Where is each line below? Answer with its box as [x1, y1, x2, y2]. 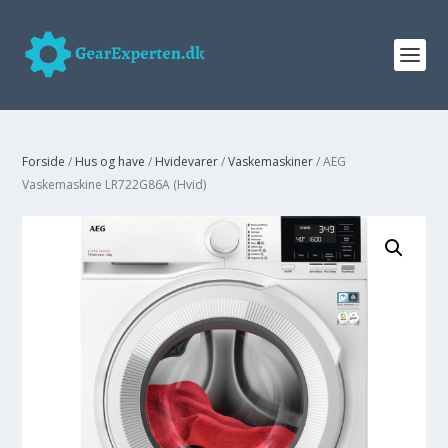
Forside [22, 153, 66, 170]
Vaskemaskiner [228, 153, 314, 170]
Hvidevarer [155, 153, 219, 170]
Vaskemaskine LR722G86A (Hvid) [22, 176, 207, 193]
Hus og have [75, 153, 146, 170]
